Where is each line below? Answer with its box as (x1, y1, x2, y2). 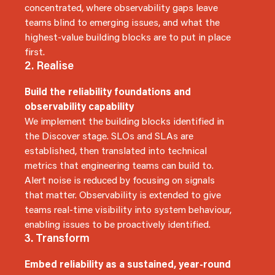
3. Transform (25, 230, 90, 245)
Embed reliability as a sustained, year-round (25, 257, 231, 270)
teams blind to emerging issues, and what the (25, 15, 220, 28)
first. (25, 45, 45, 58)
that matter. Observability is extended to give (25, 188, 221, 201)
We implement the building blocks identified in (25, 114, 224, 127)
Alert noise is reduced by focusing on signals (25, 173, 215, 186)
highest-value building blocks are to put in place (25, 30, 231, 43)
